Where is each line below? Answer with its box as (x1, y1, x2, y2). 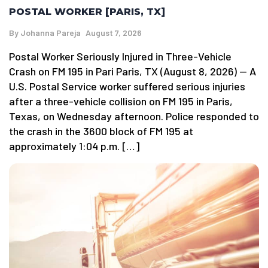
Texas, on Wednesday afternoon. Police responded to (9, 109, 259, 123)
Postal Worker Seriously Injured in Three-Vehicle (9, 50, 232, 63)
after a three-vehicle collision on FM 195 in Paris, (9, 95, 233, 108)
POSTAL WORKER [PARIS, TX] (9, 6, 165, 18)
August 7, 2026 (86, 28, 142, 38)
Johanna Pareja (20, 28, 81, 38)
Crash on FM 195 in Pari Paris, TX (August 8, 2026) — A (9, 65, 256, 78)
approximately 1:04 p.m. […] (9, 139, 139, 153)
